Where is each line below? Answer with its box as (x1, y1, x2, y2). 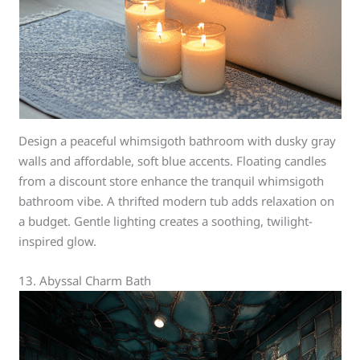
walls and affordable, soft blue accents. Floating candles (18, 153, 327, 169)
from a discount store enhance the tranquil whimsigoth (18, 173, 325, 189)
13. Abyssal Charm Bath (18, 272, 152, 288)
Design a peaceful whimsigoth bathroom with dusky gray (18, 133, 337, 149)
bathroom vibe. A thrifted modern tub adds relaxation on (18, 193, 335, 209)
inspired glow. (18, 233, 97, 249)
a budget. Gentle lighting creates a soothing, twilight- (18, 213, 313, 229)
